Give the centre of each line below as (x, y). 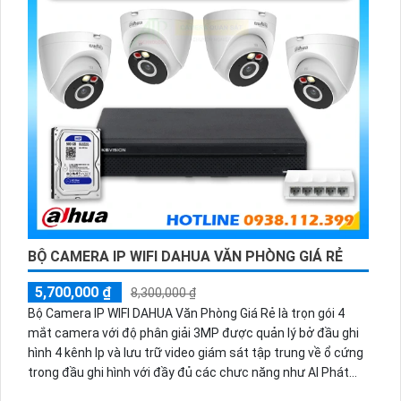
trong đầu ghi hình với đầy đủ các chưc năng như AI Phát (188, 373)
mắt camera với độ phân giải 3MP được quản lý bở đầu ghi (193, 333)
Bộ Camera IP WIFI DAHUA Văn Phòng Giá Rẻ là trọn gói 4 (186, 314)
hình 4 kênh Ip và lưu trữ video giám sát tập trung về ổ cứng (195, 353)
